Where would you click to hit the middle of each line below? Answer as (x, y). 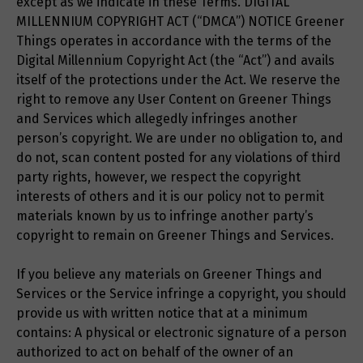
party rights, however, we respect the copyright (158, 177)
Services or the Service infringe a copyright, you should (181, 294)
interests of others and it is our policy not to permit (170, 197)
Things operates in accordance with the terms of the (174, 41)
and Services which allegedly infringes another (157, 119)
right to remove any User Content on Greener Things (174, 100)
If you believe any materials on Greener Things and (169, 275)
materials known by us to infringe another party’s (165, 216)
